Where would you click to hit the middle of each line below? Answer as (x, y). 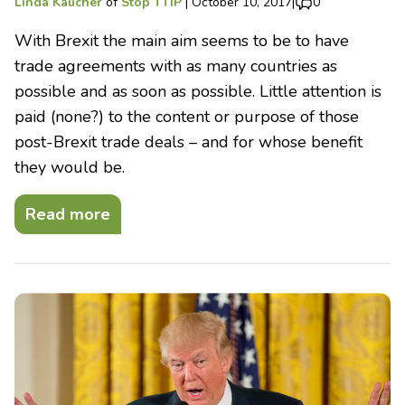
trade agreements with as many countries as (176, 66)
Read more (68, 214)
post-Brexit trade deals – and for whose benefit (188, 141)
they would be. (70, 167)
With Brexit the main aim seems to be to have (182, 40)
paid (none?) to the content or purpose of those (187, 116)
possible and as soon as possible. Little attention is (198, 91)
